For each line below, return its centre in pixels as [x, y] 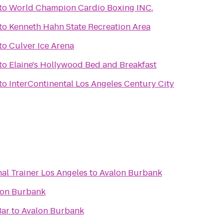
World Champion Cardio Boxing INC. [81, 8]
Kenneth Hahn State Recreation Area [80, 27]
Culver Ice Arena [41, 46]
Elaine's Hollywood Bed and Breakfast [83, 65]
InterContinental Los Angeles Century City [91, 84]
